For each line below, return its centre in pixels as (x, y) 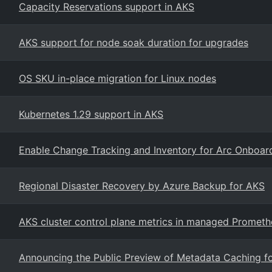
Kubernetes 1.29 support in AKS (91, 114)
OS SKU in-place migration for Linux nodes (117, 78)
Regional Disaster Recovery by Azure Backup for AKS (142, 186)
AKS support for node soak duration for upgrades (134, 42)
